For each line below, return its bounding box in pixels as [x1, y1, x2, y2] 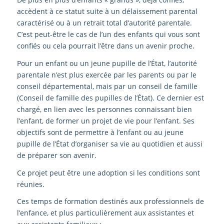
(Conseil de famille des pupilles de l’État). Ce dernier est [16, 92, 204, 102]
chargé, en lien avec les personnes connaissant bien [16, 104, 192, 114]
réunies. [16, 179, 44, 189]
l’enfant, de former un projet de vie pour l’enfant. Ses [16, 115, 194, 125]
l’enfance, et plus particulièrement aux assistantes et [16, 208, 194, 218]
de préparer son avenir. [16, 150, 96, 160]
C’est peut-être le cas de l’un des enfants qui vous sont [16, 29, 200, 39]
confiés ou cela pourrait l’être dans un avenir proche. [16, 40, 194, 50]
